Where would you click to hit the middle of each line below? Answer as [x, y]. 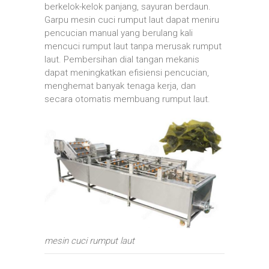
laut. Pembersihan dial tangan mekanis [122, 59]
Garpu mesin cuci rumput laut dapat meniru [132, 20]
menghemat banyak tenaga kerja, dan [120, 86]
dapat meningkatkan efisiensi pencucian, [127, 72]
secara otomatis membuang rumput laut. [127, 99]
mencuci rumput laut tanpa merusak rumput [133, 46]
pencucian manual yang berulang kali [119, 33]
